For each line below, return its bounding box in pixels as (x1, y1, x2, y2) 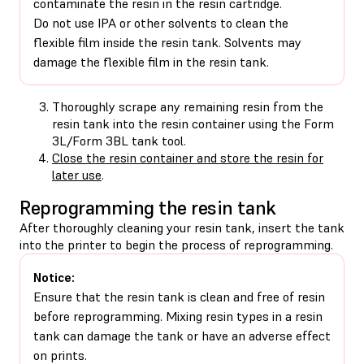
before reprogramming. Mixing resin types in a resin (33, 307, 323, 324)
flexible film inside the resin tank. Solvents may (33, 33, 301, 50)
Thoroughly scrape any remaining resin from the (52, 97, 323, 115)
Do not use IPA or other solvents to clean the (33, 14, 288, 31)
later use (52, 166, 102, 183)
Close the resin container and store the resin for (52, 149, 323, 166)
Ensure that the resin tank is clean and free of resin (33, 288, 325, 305)
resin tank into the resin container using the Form (52, 115, 334, 132)
